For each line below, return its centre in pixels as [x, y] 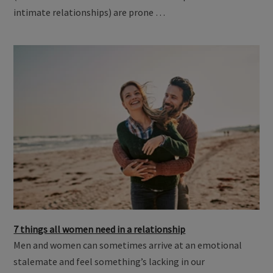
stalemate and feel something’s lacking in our [109, 262]
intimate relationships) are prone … [90, 12]
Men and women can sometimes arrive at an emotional [128, 245]
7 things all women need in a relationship [100, 229]
